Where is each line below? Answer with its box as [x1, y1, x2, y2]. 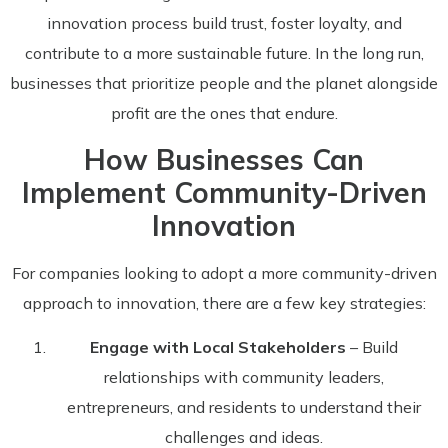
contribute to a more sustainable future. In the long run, [24, 43, 424, 64]
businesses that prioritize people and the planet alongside [10, 73, 438, 94]
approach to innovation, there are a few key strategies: [22, 292, 426, 313]
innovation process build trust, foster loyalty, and [46, 13, 402, 34]
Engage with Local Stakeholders [90, 337, 346, 358]
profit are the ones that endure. [110, 103, 338, 124]
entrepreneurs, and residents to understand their [67, 397, 421, 418]
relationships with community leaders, [104, 367, 384, 388]
